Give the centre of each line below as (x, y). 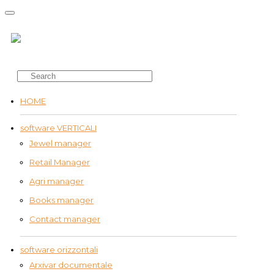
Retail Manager (60, 162)
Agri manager (57, 181)
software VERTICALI (58, 128)
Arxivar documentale (71, 265)
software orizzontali (59, 250)
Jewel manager (60, 143)
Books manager (61, 200)
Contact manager (65, 219)
